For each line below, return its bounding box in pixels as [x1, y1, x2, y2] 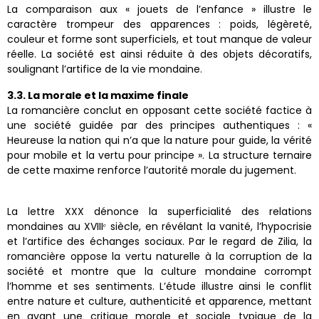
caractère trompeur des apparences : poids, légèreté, [7, 17, 312, 32]
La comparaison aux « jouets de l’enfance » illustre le [7, 2, 312, 17]
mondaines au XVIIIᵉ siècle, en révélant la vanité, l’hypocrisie [7, 219, 312, 234]
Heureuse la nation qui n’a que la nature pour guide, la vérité [7, 133, 312, 148]
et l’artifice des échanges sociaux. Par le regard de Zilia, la [7, 234, 312, 249]
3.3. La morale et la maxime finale [7, 88, 189, 103]
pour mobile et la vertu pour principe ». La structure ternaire [7, 148, 312, 163]
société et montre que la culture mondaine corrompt [7, 264, 312, 279]
